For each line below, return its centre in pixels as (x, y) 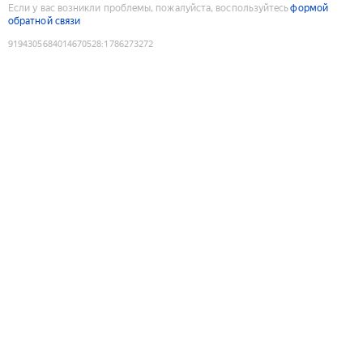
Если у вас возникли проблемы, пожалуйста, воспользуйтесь (149, 8)
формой (309, 8)
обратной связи (45, 21)
